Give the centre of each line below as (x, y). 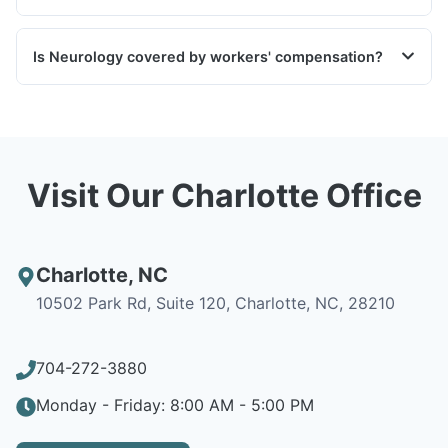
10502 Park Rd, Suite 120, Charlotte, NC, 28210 (215, 302)
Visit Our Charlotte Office (224, 195)
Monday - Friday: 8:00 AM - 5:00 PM (175, 404)
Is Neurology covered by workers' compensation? (208, 56)
